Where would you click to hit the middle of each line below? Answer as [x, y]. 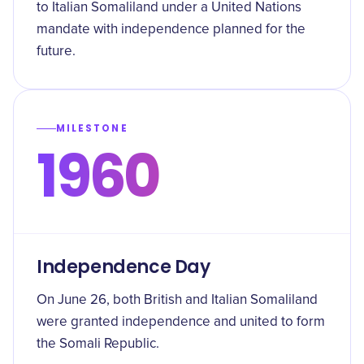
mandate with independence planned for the [171, 30]
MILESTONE [92, 128]
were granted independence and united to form [181, 322]
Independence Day [123, 267]
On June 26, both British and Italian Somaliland [177, 300]
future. [56, 52]
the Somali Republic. [98, 344]
